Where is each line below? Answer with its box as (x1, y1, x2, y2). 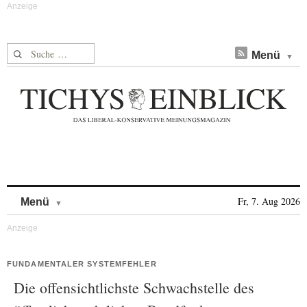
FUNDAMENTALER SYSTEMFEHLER (7, 260, 157, 268)
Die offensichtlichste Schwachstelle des (14, 278, 254, 297)
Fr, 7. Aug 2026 (238, 195, 300, 208)
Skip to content (62, 189, 134, 201)
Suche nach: (7, 44, 60, 58)
